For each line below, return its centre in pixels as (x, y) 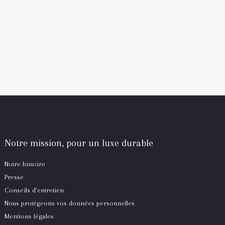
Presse (14, 177)
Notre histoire (25, 164)
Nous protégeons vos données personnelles (70, 203)
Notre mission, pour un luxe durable (79, 143)
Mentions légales (29, 216)
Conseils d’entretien (34, 190)
